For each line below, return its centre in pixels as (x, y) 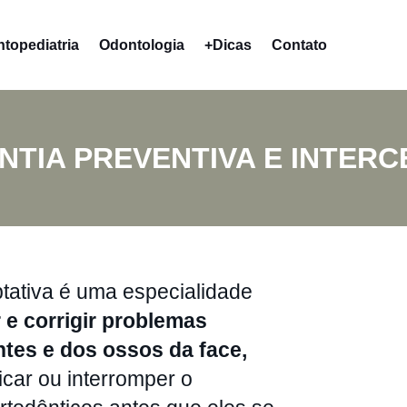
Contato (299, 45)
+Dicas (228, 45)
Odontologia (141, 45)
